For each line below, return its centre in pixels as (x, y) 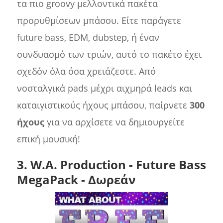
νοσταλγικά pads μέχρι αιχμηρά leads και (104, 88)
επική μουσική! (48, 139)
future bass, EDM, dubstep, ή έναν (88, 38)
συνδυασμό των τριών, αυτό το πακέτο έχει (109, 55)
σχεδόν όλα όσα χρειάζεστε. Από (86, 71)
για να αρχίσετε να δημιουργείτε (114, 122)
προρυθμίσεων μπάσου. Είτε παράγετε (99, 21)
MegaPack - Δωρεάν (76, 180)
